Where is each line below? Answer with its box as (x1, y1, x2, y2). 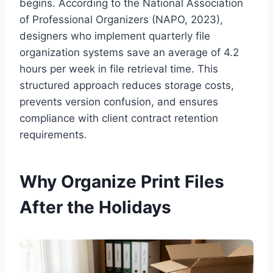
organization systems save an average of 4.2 (19, 46, 239, 59)
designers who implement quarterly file (19, 30, 210, 43)
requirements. (19, 129, 87, 141)
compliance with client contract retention (19, 112, 218, 125)
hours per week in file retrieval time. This (19, 63, 218, 76)
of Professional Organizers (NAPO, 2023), (19, 13, 223, 26)
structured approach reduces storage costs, (19, 79, 234, 92)
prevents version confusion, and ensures (19, 96, 218, 108)
